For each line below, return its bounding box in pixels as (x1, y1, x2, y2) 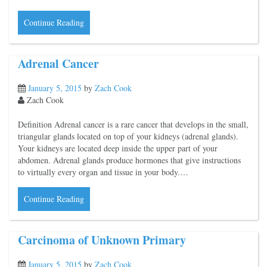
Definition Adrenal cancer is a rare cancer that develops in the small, (18, 119, 249, 130)
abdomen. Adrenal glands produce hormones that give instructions (18, 154, 241, 166)
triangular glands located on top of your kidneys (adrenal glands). (18, 131, 238, 142)
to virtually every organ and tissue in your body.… (18, 166, 188, 178)
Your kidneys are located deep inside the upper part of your (18, 142, 218, 154)
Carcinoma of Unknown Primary (18, 231, 186, 249)
